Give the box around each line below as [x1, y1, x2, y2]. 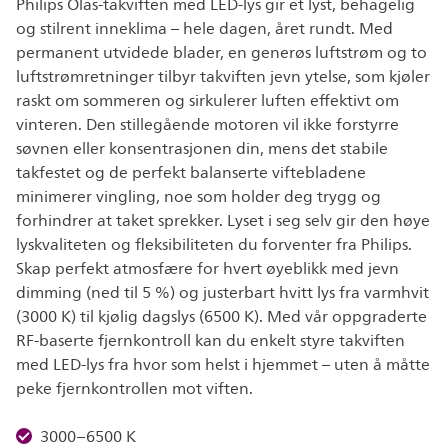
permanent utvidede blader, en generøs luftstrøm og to [16, 40, 427, 66]
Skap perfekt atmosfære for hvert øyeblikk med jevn [16, 256, 399, 282]
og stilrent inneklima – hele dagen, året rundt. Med [16, 16, 393, 42]
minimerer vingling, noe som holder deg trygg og [16, 184, 381, 210]
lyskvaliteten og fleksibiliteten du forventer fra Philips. [16, 232, 412, 258]
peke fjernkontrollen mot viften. [16, 376, 253, 402]
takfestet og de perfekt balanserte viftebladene [16, 160, 366, 186]
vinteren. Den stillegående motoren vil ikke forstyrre [16, 112, 399, 138]
